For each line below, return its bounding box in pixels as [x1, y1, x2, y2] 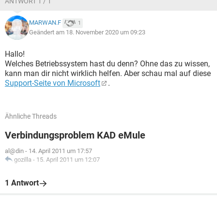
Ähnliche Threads [5, 112, 57, 120]
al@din [5, 147, 24, 155]
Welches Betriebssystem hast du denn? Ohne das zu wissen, [5, 59, 210, 68]
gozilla [14, 156, 31, 163]
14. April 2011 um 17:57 [29, 147, 92, 155]
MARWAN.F [29, 19, 61, 27]
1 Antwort [5, 178, 39, 187]
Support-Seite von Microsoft [5, 78, 100, 88]
